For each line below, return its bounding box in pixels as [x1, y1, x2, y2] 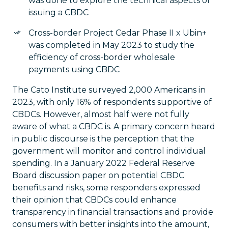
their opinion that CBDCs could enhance [12, 195, 177, 205]
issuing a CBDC [28, 8, 89, 17]
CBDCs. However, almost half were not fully [12, 109, 189, 119]
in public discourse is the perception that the [12, 134, 194, 144]
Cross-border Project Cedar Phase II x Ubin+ [28, 28, 207, 38]
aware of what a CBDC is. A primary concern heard [12, 122, 215, 131]
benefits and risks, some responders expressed [12, 183, 201, 192]
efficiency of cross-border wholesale [28, 52, 175, 62]
